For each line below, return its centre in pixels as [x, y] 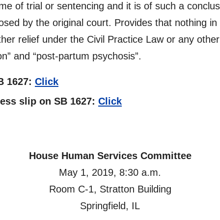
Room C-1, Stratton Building [110, 189]
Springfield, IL [110, 206]
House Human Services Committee [110, 156]
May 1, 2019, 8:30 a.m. [110, 172]
